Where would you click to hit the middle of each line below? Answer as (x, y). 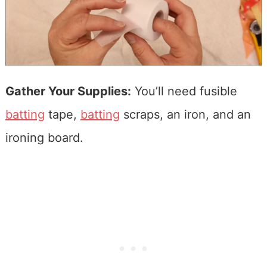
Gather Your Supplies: (68, 91)
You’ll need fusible (184, 91)
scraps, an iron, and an (185, 114)
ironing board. (44, 137)
